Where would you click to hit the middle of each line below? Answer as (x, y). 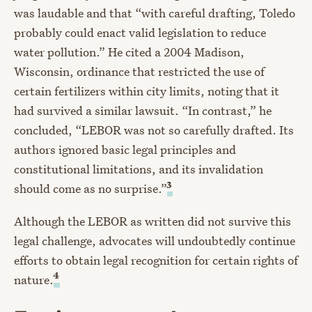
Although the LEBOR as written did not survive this (153, 221)
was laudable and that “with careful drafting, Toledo (155, 13)
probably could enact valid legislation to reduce (140, 33)
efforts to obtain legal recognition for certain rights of (156, 260)
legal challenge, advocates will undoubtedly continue (155, 240)
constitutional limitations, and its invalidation (139, 169)
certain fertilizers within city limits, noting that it (147, 91)
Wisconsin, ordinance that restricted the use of (139, 72)
